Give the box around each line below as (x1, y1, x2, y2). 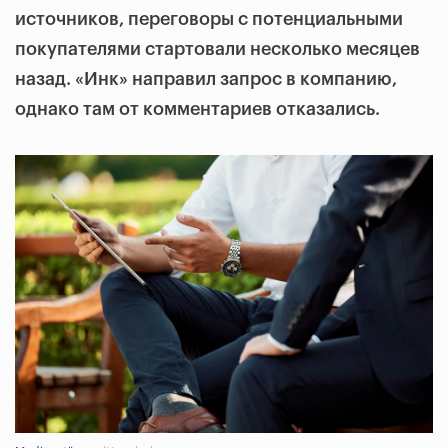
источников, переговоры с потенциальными (15, 10, 403, 28)
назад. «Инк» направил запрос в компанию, (15, 70, 397, 88)
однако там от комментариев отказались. (15, 100, 380, 118)
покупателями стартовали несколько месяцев (15, 40, 420, 58)
